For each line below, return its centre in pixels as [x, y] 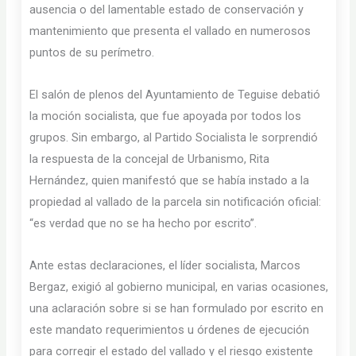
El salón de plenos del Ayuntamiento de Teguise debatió [175, 95]
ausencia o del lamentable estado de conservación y [167, 10]
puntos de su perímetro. [92, 53]
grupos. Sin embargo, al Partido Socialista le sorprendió [174, 138]
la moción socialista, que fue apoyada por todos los [166, 116]
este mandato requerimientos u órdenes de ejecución [170, 329]
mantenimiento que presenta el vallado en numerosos [170, 31]
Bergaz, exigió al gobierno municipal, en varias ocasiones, [179, 286]
